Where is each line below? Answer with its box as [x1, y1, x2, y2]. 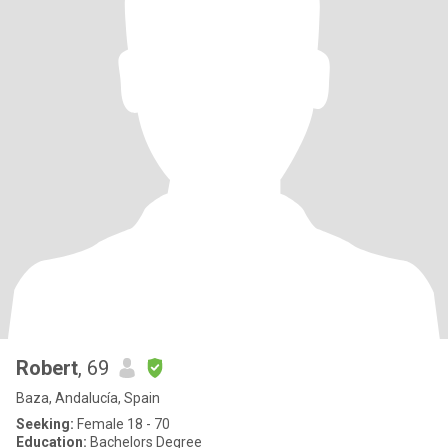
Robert [16, 356, 78, 380]
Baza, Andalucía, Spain [16, 390, 160, 406]
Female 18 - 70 [74, 416, 170, 432]
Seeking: [16, 416, 74, 432]
